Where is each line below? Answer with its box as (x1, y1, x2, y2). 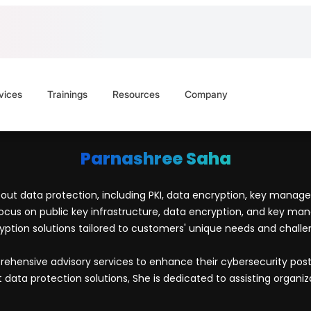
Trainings (47, 88, 87, 101)
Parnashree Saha (80, 146, 231, 170)
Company (184, 88, 228, 101)
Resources (112, 88, 160, 101)
